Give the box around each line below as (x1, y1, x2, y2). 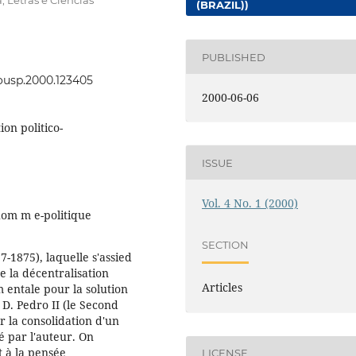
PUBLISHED (202, 50, 266, 64)
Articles (202, 280, 243, 296)
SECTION (202, 238, 250, 251)
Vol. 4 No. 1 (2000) (202, 195, 299, 211)
